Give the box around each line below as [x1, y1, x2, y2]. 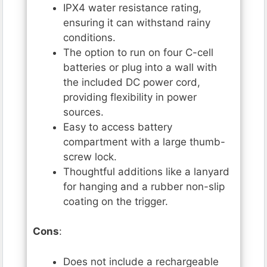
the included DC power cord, [63, 76, 200, 88]
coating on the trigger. [63, 195, 168, 207]
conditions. [63, 31, 116, 44]
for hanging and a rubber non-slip [63, 180, 225, 193]
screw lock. [63, 150, 117, 163]
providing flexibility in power [63, 91, 197, 103]
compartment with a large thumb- [63, 135, 225, 148]
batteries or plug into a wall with [63, 61, 217, 73]
